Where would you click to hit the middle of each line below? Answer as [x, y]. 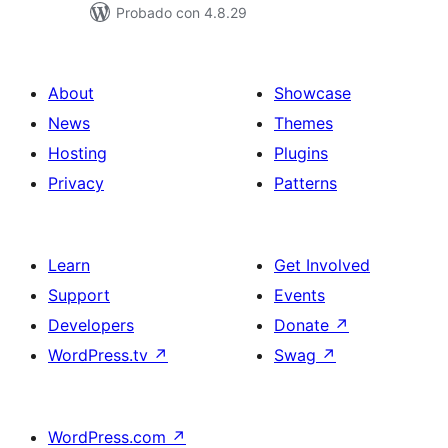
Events [299, 295]
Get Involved [322, 265]
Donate [304, 325]
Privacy [76, 183]
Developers [91, 325]
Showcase [312, 93]
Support [79, 295]
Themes [303, 123]
